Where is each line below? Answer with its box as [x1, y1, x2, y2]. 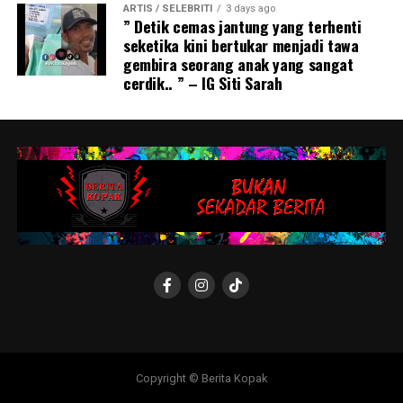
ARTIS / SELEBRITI [122, 3, 212, 15]
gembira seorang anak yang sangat [122, 52, 354, 76]
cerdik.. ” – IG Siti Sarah [122, 71, 282, 95]
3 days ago [225, 3, 275, 15]
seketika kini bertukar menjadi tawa [122, 33, 359, 58]
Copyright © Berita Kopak [135, 372, 267, 386]
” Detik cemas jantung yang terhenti [122, 14, 362, 39]
